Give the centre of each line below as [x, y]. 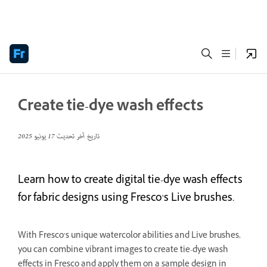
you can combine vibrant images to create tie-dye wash [123, 251]
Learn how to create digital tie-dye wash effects [130, 181]
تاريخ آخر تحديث [77, 137]
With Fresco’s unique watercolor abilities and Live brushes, [129, 236]
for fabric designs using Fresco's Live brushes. [126, 199]
